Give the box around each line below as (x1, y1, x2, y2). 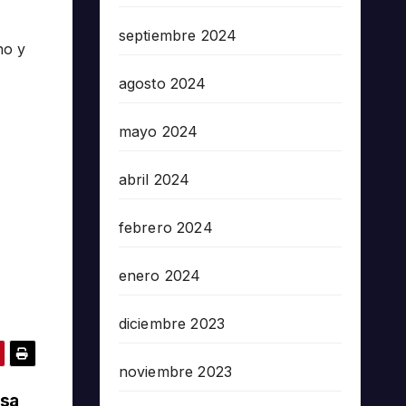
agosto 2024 (118, 73, 207, 92)
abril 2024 (118, 169, 190, 188)
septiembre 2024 (118, 25, 237, 44)
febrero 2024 (118, 217, 213, 237)
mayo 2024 (118, 121, 198, 140)
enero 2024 (118, 266, 201, 285)
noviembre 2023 (118, 362, 233, 381)
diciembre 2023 (118, 314, 226, 333)
